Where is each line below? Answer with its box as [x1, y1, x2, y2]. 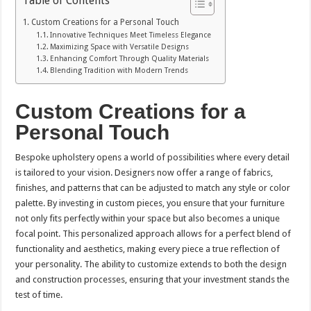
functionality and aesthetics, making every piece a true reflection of [15, 244, 280, 255]
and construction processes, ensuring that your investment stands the [15, 274, 290, 285]
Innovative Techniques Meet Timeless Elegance [49, 31, 211, 40]
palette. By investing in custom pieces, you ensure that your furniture [15, 198, 285, 209]
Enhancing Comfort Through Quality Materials [49, 54, 209, 64]
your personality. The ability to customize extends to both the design [15, 259, 287, 270]
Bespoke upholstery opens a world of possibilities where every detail [15, 152, 290, 163]
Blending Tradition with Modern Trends [49, 66, 188, 76]
